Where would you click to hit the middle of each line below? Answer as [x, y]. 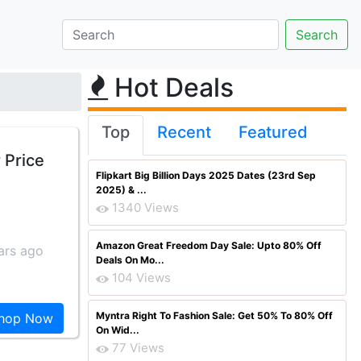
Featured [273, 132]
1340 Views [145, 207]
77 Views [138, 348]
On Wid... [118, 330]
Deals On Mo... [130, 260]
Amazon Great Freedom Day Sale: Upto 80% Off [209, 245]
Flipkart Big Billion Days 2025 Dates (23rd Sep [206, 175]
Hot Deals [171, 87]
